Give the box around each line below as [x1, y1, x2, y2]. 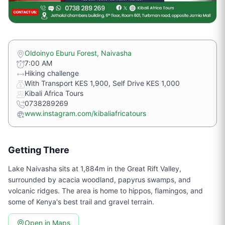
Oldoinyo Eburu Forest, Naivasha [25, 48, 132, 57]
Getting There [8, 144, 69, 155]
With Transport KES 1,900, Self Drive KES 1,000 [25, 78, 180, 87]
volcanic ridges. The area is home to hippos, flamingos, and [8, 186, 203, 195]
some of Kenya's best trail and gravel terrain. [8, 197, 154, 206]
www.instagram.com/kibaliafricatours [25, 108, 146, 118]
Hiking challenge [25, 68, 79, 77]
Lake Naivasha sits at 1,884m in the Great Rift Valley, [8, 164, 181, 173]
